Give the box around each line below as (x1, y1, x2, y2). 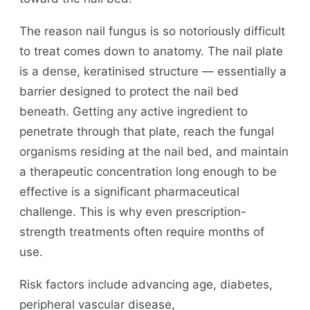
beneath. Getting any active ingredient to (19, 104, 248, 118)
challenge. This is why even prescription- (19, 204, 246, 219)
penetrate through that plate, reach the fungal (19, 124, 274, 138)
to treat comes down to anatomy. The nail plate (19, 44, 283, 58)
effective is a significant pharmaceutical (19, 184, 239, 199)
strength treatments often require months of (19, 224, 264, 239)
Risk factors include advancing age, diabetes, (19, 277, 273, 291)
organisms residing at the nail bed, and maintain (19, 144, 289, 158)
